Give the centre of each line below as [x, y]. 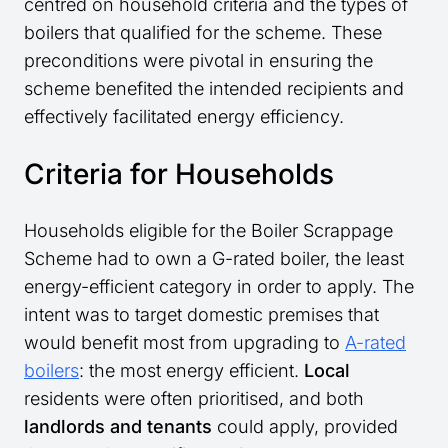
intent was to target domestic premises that [201, 315]
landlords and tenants [118, 427]
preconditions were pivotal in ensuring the [198, 61]
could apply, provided [305, 427]
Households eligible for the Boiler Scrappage [208, 231]
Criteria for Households [179, 174]
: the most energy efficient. [191, 371]
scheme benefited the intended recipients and [214, 89]
